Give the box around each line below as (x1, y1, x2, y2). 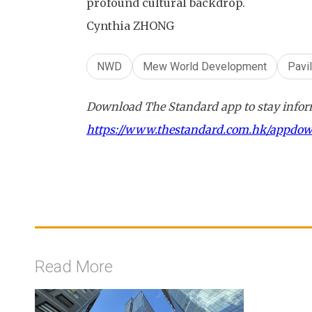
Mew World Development (143, 59, 267, 73)
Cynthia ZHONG (86, 18, 174, 33)
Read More (35, 256, 113, 276)
